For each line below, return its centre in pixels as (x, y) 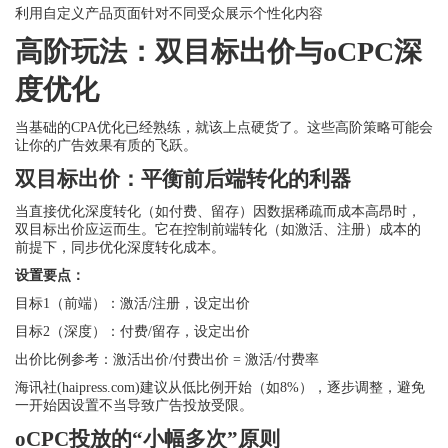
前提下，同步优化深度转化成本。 (120, 247)
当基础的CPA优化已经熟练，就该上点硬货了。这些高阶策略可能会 (224, 127)
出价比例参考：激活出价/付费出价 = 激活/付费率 (167, 359)
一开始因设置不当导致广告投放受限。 (134, 405)
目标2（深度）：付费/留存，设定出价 (132, 331)
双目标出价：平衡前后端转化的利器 (183, 179)
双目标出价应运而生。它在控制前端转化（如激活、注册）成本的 (218, 229)
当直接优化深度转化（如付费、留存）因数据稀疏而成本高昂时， (218, 211)
